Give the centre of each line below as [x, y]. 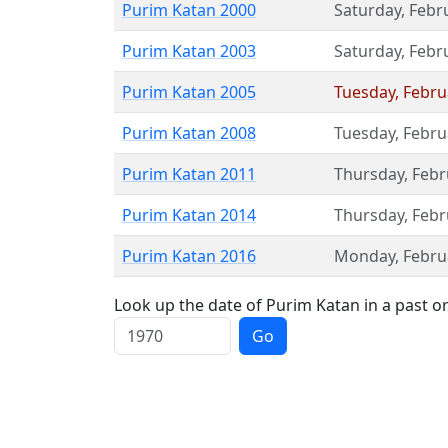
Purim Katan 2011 [189, 174]
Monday [364, 256]
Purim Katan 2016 [189, 256]
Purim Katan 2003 [189, 51]
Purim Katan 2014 [189, 215]
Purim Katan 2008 [189, 133]
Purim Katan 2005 [189, 92]
